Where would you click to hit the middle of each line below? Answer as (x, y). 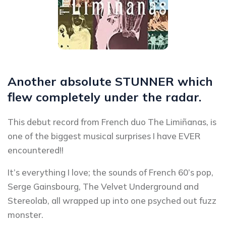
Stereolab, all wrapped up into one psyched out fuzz (112, 201)
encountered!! (36, 150)
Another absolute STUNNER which (110, 81)
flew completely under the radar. (104, 97)
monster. (25, 215)
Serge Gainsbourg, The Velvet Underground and (103, 186)
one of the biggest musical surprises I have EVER (104, 136)
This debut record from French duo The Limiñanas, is (112, 122)
